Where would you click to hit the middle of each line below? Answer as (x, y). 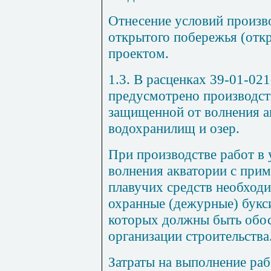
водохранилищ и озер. (174, 128)
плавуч (129, 187)
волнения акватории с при (185, 170)
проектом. (139, 53)
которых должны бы (169, 219)
